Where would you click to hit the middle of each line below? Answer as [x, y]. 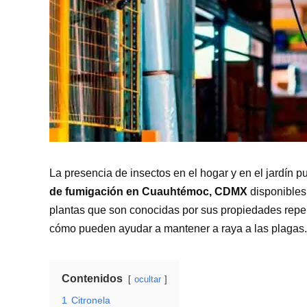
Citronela [91, 300]
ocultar [148, 279]
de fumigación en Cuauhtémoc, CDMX [148, 191]
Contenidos [92, 278]
